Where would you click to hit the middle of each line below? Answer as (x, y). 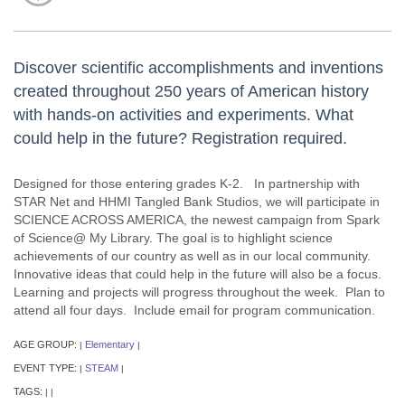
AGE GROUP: (47, 344)
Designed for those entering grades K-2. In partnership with (187, 183)
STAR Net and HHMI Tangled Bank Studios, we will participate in (197, 201)
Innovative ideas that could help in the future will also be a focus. (199, 273)
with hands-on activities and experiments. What (184, 114)
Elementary (110, 344)
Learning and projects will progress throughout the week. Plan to (199, 292)
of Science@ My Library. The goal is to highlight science (173, 237)
